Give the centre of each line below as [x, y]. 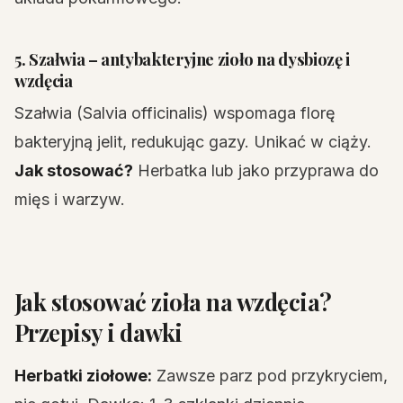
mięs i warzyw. [70, 199]
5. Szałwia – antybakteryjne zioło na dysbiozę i [182, 59]
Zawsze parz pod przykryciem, [270, 376]
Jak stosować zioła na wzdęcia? [173, 301]
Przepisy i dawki [99, 332]
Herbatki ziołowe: [83, 376]
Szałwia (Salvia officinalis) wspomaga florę [175, 113]
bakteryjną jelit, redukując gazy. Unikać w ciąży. [193, 142]
